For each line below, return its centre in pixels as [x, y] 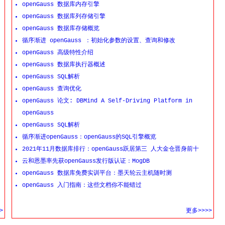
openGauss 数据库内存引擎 [61, 5]
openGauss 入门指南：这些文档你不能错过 [82, 185]
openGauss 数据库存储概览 [61, 29]
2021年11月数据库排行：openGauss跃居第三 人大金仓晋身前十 [110, 149]
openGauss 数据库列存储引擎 [64, 17]
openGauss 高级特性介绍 [58, 53]
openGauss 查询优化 [52, 89]
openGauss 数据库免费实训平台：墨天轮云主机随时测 [97, 173]
